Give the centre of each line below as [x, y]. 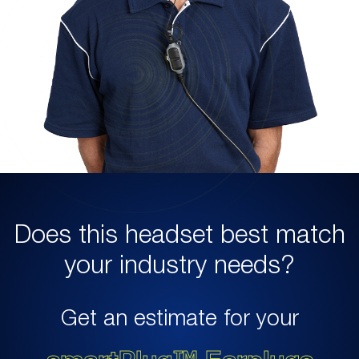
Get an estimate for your [179, 319]
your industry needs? [179, 266]
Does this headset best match [179, 236]
